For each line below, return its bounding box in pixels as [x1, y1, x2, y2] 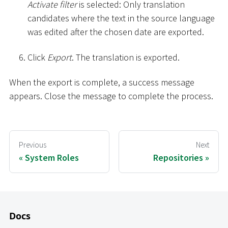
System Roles [25, 151, 79, 163]
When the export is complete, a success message [9, 76, 194, 89]
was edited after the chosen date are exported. [27, 26, 204, 38]
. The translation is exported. [72, 51, 180, 63]
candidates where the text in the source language [27, 12, 215, 24]
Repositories [153, 151, 203, 163]
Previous [19, 140, 46, 150]
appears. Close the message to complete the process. [9, 90, 213, 102]
